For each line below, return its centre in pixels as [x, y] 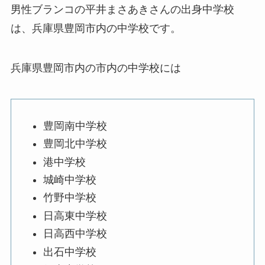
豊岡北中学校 [75, 144]
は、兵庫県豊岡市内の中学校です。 [96, 28]
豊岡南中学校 [75, 126]
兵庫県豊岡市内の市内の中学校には [96, 68]
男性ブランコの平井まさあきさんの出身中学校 [122, 9]
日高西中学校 [75, 234]
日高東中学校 [75, 216]
